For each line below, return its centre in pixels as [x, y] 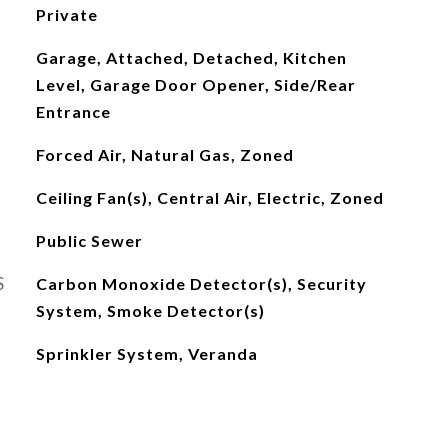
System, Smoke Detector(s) [150, 310]
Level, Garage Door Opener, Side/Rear [195, 84]
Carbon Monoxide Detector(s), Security [201, 283]
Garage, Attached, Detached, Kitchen [191, 57]
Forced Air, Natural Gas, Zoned [164, 154]
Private [66, 14]
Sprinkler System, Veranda [146, 353]
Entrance [73, 111]
